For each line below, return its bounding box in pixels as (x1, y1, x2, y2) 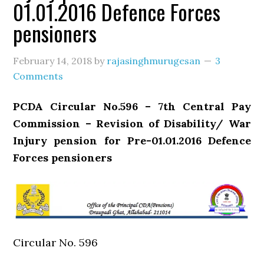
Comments (13, 70, 64, 82)
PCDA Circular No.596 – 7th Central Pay (13, 100, 251, 113)
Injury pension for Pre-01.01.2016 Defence (13, 134, 251, 147)
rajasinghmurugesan (107, 55, 201, 67)
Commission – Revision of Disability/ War (13, 117, 251, 130)
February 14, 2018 (13, 55, 93, 67)
